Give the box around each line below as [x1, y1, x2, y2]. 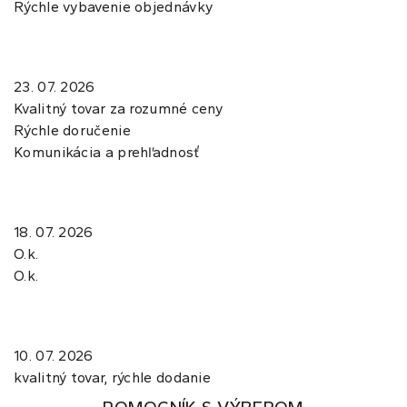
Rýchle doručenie [14, 122, 131, 140]
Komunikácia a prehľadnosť [14, 144, 200, 162]
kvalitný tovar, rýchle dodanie [14, 369, 211, 387]
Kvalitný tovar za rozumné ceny [14, 100, 223, 118]
